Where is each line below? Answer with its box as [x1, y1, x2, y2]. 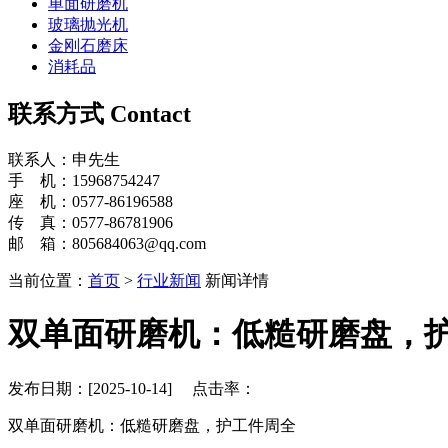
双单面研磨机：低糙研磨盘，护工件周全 [8, 416, 296, 434]
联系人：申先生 [8, 150, 120, 168]
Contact [110, 100, 191, 127]
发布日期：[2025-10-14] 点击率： [8, 379, 256, 397]
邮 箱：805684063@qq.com [8, 234, 206, 252]
